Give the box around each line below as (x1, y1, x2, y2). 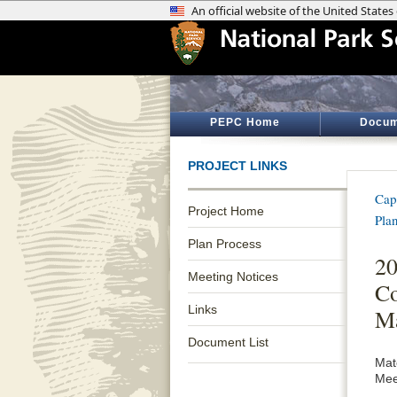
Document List (188, 335, 269, 349)
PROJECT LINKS (188, 159, 287, 173)
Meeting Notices (188, 269, 278, 284)
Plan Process (188, 237, 261, 251)
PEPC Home (209, 116, 280, 128)
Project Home (188, 204, 264, 218)
